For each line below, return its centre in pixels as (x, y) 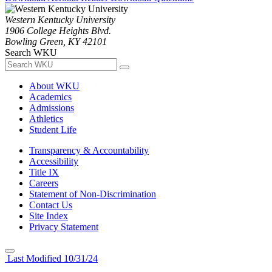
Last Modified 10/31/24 (51, 258)
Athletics (46, 118)
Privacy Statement (64, 226)
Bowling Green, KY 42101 (56, 41)
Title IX (44, 172)
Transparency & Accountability (89, 150)
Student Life (53, 129)
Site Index (49, 216)
